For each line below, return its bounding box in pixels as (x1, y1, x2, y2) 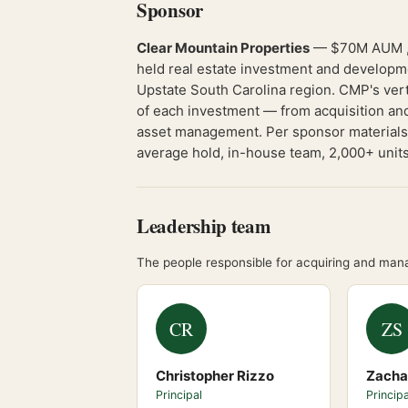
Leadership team (137, 212, 271, 240)
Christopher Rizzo (156, 367, 274, 384)
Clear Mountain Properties (137, 39, 310, 56)
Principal (156, 388, 202, 402)
